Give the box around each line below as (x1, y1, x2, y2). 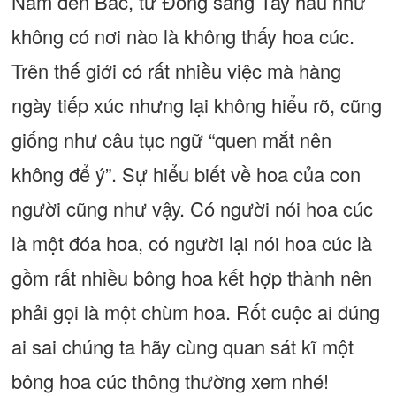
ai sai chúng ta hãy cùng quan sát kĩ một (11, 332, 354, 360)
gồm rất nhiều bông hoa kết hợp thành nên (11, 263, 372, 291)
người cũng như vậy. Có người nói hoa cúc (11, 194, 373, 222)
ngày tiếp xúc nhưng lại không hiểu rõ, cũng (11, 91, 382, 118)
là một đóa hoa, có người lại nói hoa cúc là (11, 229, 372, 256)
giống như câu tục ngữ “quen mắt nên (11, 126, 331, 153)
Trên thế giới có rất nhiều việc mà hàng (11, 57, 341, 84)
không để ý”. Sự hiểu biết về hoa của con (11, 160, 361, 187)
